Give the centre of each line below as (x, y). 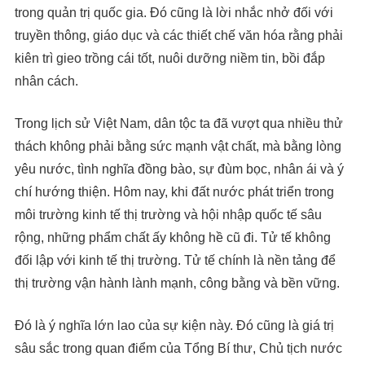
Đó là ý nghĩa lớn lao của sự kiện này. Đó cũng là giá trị (174, 326)
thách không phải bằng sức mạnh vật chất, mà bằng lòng (178, 147)
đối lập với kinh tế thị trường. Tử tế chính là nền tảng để (175, 261)
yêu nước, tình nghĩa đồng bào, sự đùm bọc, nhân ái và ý (179, 169)
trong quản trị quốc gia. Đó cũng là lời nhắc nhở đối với (174, 13)
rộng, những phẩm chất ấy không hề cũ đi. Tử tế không (173, 238)
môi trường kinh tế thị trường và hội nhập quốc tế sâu (168, 215)
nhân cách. (46, 81)
